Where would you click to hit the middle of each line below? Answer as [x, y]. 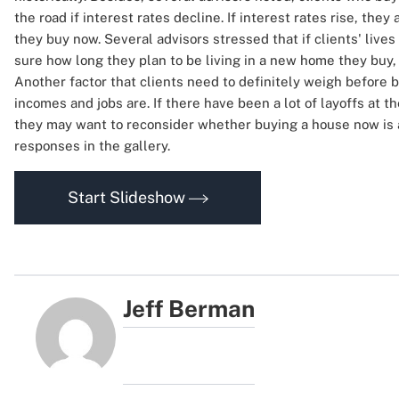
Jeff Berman [189, 309]
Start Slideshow [128, 197]
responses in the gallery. [92, 146]
